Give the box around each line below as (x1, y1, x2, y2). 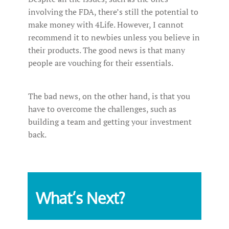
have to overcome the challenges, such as (28, 103, 176, 115)
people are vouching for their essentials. (28, 57, 173, 69)
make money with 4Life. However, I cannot (28, 19, 184, 31)
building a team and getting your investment (28, 116, 192, 128)
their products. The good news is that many (28, 44, 185, 56)
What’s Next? (36, 188, 125, 208)
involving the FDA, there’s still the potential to (28, 6, 198, 18)
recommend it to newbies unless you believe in (28, 32, 200, 43)
